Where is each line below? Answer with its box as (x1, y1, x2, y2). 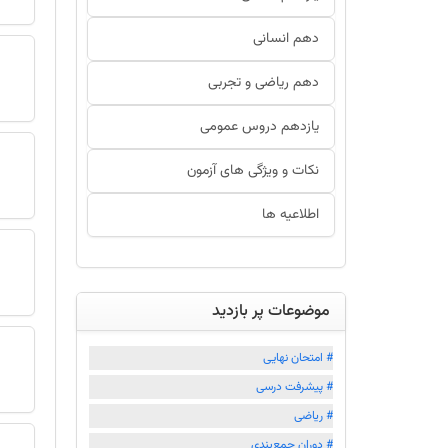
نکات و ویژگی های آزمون (187, 160, 319, 182)
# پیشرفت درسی (256, 378, 333, 396)
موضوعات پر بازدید (212, 299, 330, 324)
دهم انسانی (253, 28, 319, 50)
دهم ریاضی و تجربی (208, 72, 319, 94)
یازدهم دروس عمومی (200, 116, 319, 138)
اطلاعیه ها (262, 204, 319, 226)
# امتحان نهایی (263, 349, 333, 367)
